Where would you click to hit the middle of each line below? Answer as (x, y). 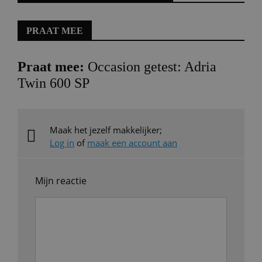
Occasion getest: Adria (150, 67)
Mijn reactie (61, 181)
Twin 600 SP (54, 83)
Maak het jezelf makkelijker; (106, 130)
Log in (62, 143)
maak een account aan (132, 143)
